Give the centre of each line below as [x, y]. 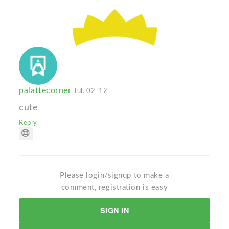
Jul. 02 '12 [91, 91]
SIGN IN [114, 210]
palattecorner [47, 91]
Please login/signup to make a [114, 176]
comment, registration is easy [114, 188]
